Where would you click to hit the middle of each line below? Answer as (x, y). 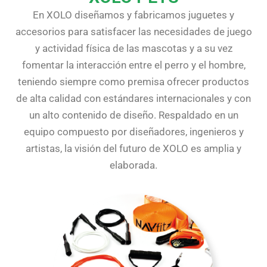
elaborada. (133, 165)
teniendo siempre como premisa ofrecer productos (133, 82)
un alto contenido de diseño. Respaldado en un (133, 115)
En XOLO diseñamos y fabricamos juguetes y (133, 15)
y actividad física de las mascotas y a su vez (133, 49)
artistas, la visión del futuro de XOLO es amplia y (133, 149)
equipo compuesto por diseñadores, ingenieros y (133, 132)
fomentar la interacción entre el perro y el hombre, (133, 65)
